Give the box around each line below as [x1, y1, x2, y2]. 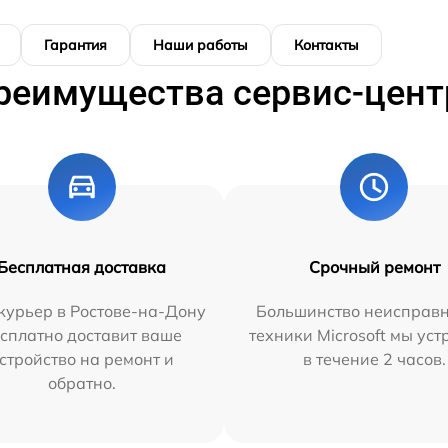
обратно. [47, 372, 116, 393]
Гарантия [44, 35, 107, 54]
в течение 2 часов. [302, 348, 446, 369]
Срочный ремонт [308, 256, 440, 277]
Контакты [294, 35, 359, 54]
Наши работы [153, 35, 248, 54]
